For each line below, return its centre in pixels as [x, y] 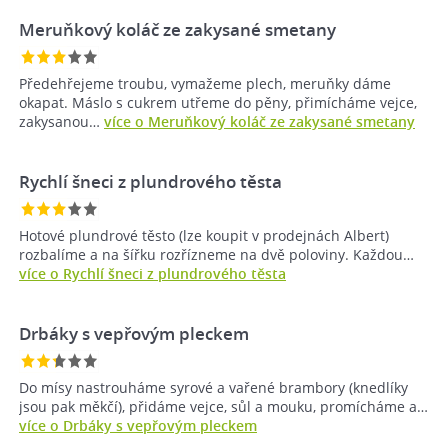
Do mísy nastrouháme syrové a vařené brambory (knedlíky [213, 388]
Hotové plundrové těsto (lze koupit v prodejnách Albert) [204, 236]
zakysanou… [61, 122]
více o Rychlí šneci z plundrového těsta [152, 274]
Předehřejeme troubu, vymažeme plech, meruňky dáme [205, 84]
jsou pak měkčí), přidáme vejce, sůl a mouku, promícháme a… [223, 407]
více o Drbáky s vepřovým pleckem [138, 426]
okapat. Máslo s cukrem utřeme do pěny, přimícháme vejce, [218, 103]
